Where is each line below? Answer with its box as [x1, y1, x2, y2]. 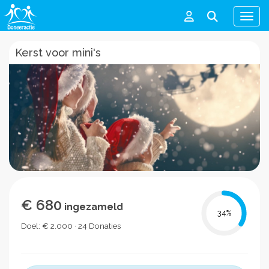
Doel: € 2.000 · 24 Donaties [21, 220, 121, 231]
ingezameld [62, 201, 123, 213]
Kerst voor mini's [15, 46, 101, 59]
